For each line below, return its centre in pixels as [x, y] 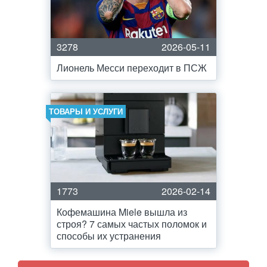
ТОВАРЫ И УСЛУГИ [86, 111]
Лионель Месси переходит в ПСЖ [132, 68]
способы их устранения [109, 236]
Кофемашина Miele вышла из [122, 212]
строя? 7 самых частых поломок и [132, 224]
